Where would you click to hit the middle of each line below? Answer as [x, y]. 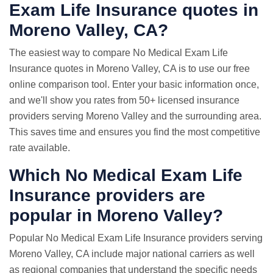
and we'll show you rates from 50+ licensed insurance [124, 100]
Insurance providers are [107, 195]
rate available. [40, 148]
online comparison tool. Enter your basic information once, [134, 84]
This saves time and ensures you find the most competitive [135, 132]
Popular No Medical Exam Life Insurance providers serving [136, 238]
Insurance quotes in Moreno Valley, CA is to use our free [129, 69]
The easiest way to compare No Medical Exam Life [119, 53]
